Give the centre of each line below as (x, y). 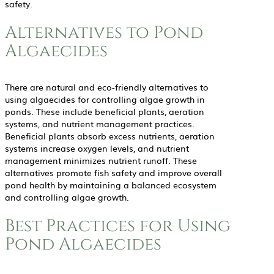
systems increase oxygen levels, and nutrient (97, 148)
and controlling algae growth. (67, 197)
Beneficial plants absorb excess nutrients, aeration (110, 136)
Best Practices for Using (118, 226)
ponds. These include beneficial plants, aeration (105, 112)
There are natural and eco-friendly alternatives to (107, 87)
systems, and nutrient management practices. (100, 124)
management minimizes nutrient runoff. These (101, 161)
